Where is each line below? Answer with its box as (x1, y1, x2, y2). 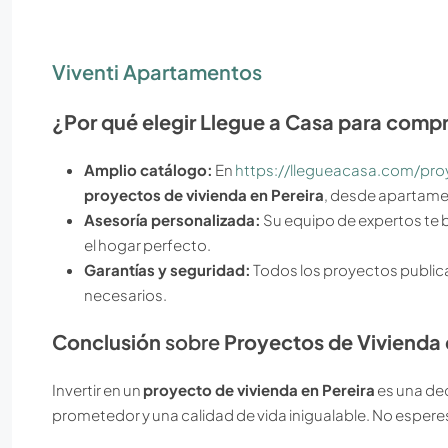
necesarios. (84, 285, 167, 305)
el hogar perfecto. (84, 235, 211, 255)
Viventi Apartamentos (52, 58, 262, 84)
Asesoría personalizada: (84, 210, 261, 230)
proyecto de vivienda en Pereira (143, 380, 375, 400)
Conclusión (52, 329, 161, 355)
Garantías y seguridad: (84, 260, 251, 280)
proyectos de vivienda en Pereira (84, 185, 324, 205)
